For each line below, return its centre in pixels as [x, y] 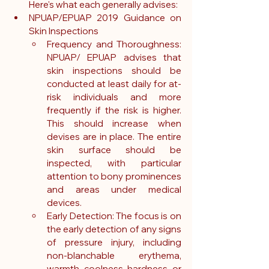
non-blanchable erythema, [114, 256]
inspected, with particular [114, 163]
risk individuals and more [114, 97]
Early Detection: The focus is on [114, 216]
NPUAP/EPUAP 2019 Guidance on [105, 18]
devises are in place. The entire [114, 137]
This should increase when [114, 124]
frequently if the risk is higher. [114, 110]
